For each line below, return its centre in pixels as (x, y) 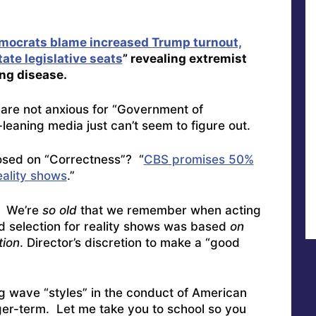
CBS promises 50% (199, 160)
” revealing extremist (184, 59)
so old (59, 210)
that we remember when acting (169, 210)
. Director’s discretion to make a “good (129, 242)
